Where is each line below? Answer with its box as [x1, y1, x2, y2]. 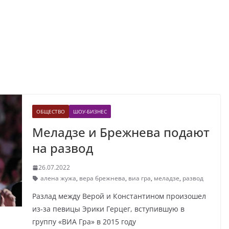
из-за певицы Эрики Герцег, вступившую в [32, 204, 185, 214]
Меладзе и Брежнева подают [32, 124, 210, 141]
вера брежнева [79, 174, 125, 183]
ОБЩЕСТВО [36, 108, 65, 116]
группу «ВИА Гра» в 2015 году [32, 217, 136, 227]
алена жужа [40, 174, 76, 183]
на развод [32, 140, 93, 157]
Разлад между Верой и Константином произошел [32, 191, 206, 201]
